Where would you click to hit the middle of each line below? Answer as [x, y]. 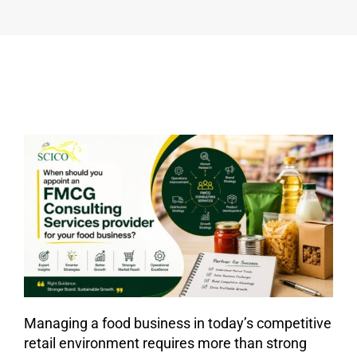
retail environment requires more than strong [165, 343]
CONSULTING [265, 18]
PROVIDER [253, 45]
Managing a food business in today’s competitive [178, 323]
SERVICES [251, 32]
